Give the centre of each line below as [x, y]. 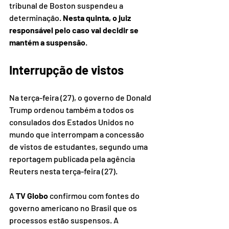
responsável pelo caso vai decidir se [75, 30]
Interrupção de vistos [66, 70]
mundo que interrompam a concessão [77, 134]
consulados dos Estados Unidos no [72, 122]
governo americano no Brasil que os [74, 208]
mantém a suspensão [47, 42]
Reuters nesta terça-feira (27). [63, 171]
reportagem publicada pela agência [73, 159]
